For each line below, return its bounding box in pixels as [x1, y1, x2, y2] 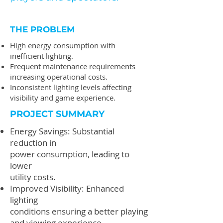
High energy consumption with [10, 40, 115, 50]
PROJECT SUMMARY [10, 109, 105, 119]
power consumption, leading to [10, 148, 129, 160]
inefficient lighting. [10, 51, 73, 61]
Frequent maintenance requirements [10, 61, 135, 71]
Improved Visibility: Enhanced [10, 183, 124, 194]
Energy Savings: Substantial [10, 125, 114, 137]
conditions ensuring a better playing [10, 206, 148, 217]
